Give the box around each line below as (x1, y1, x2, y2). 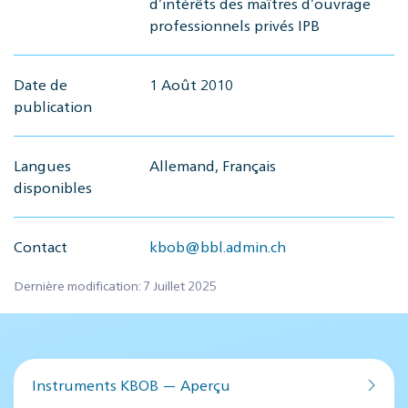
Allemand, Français (149, 156, 277, 175)
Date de (14, 75, 67, 94)
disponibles (14, 178, 92, 197)
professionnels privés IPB (149, 15, 321, 35)
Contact (14, 237, 67, 256)
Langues (14, 156, 71, 175)
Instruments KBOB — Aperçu (32, 375, 230, 394)
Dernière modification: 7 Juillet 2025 (14, 277, 217, 293)
